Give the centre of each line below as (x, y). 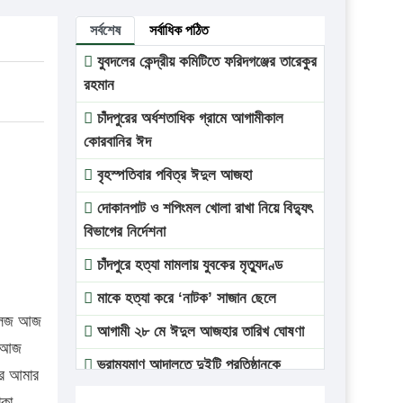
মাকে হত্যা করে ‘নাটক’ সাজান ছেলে (184, 298)
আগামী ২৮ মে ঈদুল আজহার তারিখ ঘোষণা (198, 331)
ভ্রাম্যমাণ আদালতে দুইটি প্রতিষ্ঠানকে (186, 364)
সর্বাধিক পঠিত (179, 30)
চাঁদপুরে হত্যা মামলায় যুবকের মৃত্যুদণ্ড (187, 264)
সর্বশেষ (105, 30)
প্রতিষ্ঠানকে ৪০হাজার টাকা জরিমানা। (173, 388)
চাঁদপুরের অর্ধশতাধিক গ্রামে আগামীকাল (188, 118)
